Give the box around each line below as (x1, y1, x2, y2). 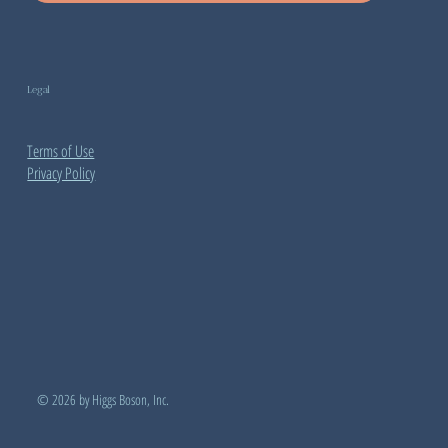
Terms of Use (27, 140, 95, 163)
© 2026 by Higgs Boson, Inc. (37, 390, 170, 410)
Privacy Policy (27, 162, 96, 185)
